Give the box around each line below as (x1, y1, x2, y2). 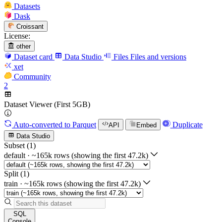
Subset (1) (4, 141, 36, 150)
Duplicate (172, 120, 203, 129)
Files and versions (130, 53, 186, 61)
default (4, 151, 25, 160)
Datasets (14, 1, 40, 10)
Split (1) (4, 169, 29, 178)
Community (14, 72, 51, 81)
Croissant (16, 22, 44, 30)
